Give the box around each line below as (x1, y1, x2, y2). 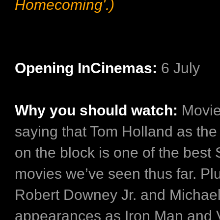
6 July (157, 59, 200, 76)
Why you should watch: (15, 102, 182, 118)
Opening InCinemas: (15, 59, 157, 76)
